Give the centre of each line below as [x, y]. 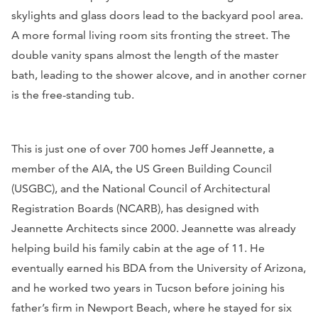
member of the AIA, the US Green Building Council [142, 168]
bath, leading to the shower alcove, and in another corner [159, 75]
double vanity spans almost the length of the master [145, 55]
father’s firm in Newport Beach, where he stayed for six [152, 307]
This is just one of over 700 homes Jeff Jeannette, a [143, 148]
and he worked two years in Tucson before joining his [148, 287]
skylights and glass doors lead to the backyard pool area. [157, 15]
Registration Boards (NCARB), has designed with [135, 208]
